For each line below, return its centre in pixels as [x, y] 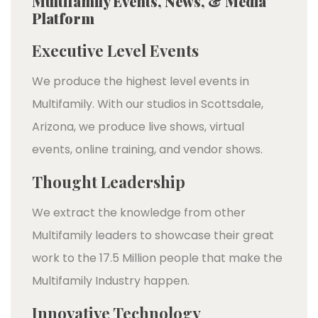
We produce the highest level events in [141, 81]
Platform [63, 18]
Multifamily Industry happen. [111, 280]
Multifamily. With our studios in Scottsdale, [148, 104]
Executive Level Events [115, 50]
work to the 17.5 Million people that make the [157, 258]
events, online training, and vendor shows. [147, 149]
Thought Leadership [109, 181]
